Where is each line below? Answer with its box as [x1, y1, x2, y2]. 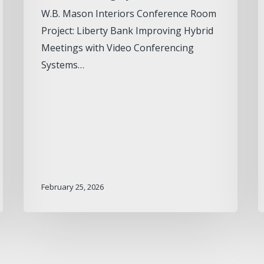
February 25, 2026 [41, 181, 104, 192]
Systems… [41, 58, 85, 72]
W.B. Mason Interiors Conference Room [41, 7, 217, 21]
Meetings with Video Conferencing [41, 41, 194, 55]
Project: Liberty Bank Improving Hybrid [41, 24, 214, 38]
